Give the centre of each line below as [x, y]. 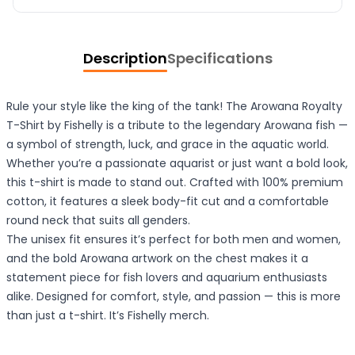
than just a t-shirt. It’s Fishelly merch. [108, 316]
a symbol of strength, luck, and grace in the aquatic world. [168, 145]
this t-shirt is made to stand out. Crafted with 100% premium [175, 183]
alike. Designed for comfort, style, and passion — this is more [174, 297]
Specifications [219, 59]
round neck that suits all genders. [98, 221]
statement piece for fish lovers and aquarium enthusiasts [167, 278]
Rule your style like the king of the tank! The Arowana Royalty [174, 107]
